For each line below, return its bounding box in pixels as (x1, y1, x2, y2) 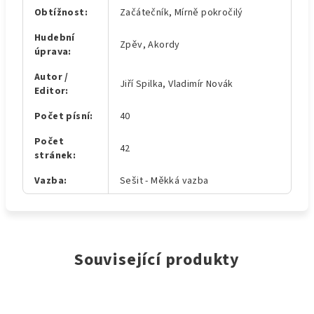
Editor (34, 84, 66, 98)
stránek (34, 149, 73, 163)
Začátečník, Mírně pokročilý (120, 6, 243, 20)
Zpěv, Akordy (120, 38, 180, 52)
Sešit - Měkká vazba (120, 174, 209, 188)
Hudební (34, 31, 75, 45)
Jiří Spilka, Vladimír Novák (120, 77, 233, 91)
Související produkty (74, 247, 240, 272)
